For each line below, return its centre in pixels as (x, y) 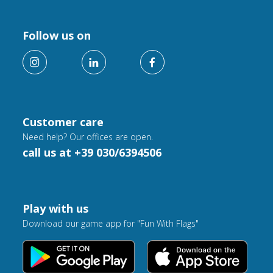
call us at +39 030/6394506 (92, 153)
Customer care (63, 122)
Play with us (56, 209)
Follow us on (57, 36)
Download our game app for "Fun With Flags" (111, 224)
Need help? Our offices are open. (88, 137)
